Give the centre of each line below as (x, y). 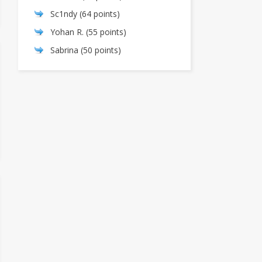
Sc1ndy (64, 13)
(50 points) (100, 50)
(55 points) (105, 32)
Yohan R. (67, 32)
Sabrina (64, 50)
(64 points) (99, 13)
